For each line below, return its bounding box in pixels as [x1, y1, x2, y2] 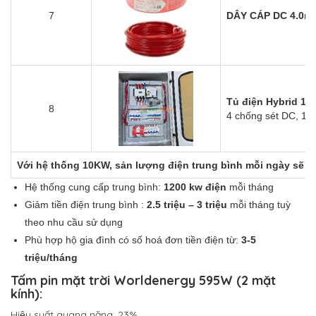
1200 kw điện [164, 181, 226, 193]
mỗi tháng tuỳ [227, 199, 291, 211]
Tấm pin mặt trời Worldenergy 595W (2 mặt [11, 272, 276, 289]
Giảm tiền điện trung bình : [25, 199, 147, 211]
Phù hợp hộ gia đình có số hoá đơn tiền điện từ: [25, 234, 241, 246]
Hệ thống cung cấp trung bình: [25, 181, 164, 193]
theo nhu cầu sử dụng [25, 217, 123, 229]
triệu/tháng [25, 252, 78, 264]
